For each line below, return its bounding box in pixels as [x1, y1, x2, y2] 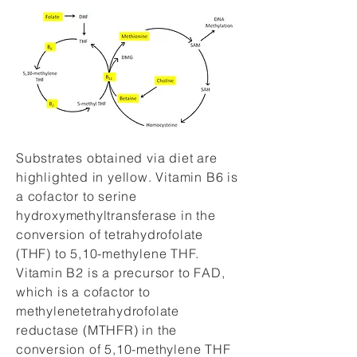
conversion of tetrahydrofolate [16, 226, 204, 242]
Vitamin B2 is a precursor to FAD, [16, 265, 226, 280]
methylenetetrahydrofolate [16, 303, 180, 319]
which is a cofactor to [16, 284, 151, 300]
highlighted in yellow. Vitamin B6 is [16, 169, 238, 185]
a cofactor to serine [16, 188, 138, 204]
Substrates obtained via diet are [16, 150, 218, 166]
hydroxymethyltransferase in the [16, 207, 216, 223]
